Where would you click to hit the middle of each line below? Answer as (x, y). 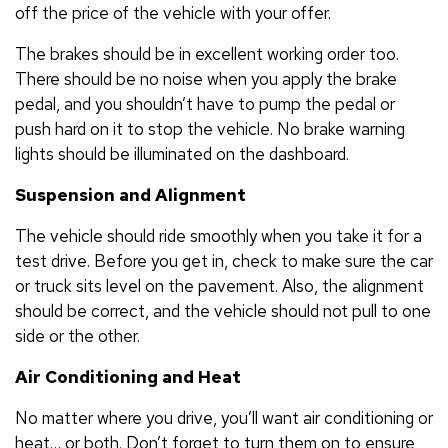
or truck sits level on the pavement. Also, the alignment (219, 285)
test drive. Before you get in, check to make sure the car (224, 260)
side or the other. (77, 335)
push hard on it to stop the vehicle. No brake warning (210, 128)
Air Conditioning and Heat (128, 376)
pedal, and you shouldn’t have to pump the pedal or (205, 103)
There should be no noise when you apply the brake (206, 78)
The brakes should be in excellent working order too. (207, 53)
